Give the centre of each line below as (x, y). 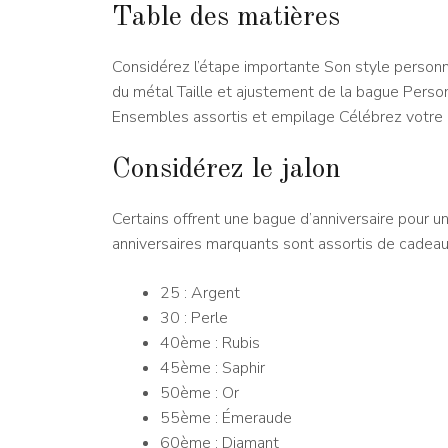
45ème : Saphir (212, 368)
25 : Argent (200, 293)
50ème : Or (199, 393)
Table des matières (226, 18)
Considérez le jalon (226, 170)
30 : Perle (194, 318)
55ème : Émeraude (226, 418)
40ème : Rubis (210, 343)
